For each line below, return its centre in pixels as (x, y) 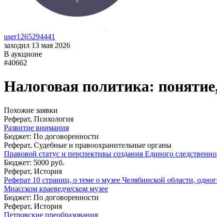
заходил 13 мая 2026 (37, 45)
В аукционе (23, 54)
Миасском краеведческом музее (56, 188)
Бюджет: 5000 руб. (34, 162)
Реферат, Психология (39, 119)
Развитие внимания (36, 127)
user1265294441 (30, 37)
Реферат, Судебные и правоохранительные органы (88, 145)
